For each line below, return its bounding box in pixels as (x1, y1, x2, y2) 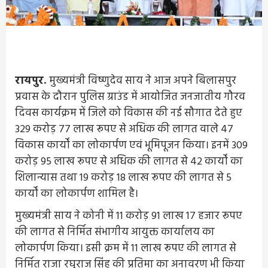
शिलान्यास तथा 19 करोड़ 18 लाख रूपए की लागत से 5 (15, 169, 232, 187)
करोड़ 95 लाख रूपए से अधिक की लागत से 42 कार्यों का (15, 153, 243, 170)
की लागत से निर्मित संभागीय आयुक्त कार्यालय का (15, 224, 215, 241)
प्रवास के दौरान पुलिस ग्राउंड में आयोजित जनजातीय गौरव (15, 89, 245, 106)
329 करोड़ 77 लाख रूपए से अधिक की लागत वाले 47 (15, 121, 233, 138)
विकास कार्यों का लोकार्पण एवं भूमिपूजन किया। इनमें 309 (15, 137, 248, 154)
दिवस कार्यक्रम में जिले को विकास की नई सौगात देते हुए (15, 105, 242, 122)
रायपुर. (15, 72, 49, 90)
